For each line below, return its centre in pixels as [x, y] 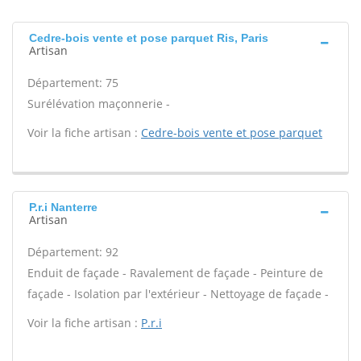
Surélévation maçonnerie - [99, 104]
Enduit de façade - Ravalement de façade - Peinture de [175, 273]
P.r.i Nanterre [63, 207]
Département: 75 [73, 83]
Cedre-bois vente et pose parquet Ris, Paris [149, 38]
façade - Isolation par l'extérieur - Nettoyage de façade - [178, 294]
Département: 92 [73, 252]
